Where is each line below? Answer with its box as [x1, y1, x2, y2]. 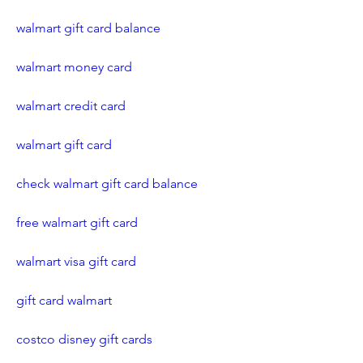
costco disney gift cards [16, 331, 152, 347]
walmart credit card [16, 98, 126, 113]
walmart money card [16, 59, 132, 75]
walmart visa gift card [16, 254, 136, 269]
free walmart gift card [16, 215, 138, 230]
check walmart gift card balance [16, 176, 198, 191]
